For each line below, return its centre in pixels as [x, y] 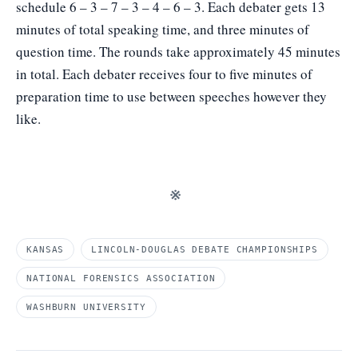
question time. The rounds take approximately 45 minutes [178, 52]
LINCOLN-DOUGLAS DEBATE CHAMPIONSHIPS [205, 249]
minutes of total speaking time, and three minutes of [163, 29]
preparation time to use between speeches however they [171, 96]
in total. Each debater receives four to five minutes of [164, 74]
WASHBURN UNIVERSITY [86, 307]
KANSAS [46, 249]
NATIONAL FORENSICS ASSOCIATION [121, 278]
